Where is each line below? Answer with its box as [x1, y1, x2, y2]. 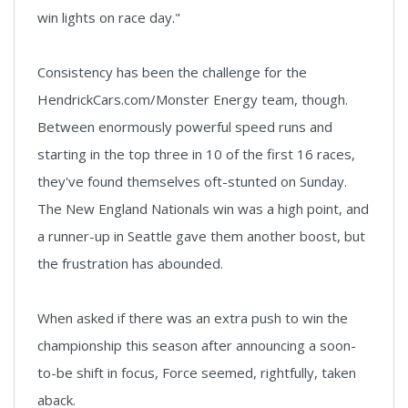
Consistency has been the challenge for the [37, 63, 307, 82]
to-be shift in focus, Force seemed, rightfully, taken [37, 363, 356, 382]
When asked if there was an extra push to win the [37, 309, 348, 328]
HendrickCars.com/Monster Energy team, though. [37, 90, 348, 109]
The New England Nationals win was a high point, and [37, 199, 369, 219]
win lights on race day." [37, 8, 180, 27]
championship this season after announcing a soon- [37, 336, 356, 355]
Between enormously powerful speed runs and [37, 117, 332, 137]
